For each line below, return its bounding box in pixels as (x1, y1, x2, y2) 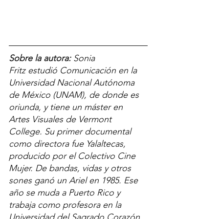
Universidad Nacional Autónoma (9, 77, 137, 88)
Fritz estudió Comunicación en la (9, 65, 139, 76)
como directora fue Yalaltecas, (9, 138, 128, 150)
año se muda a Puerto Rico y (9, 187, 123, 198)
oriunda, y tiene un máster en (9, 102, 125, 113)
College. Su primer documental (9, 126, 133, 137)
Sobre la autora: (9, 53, 73, 64)
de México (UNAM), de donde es (9, 89, 141, 101)
